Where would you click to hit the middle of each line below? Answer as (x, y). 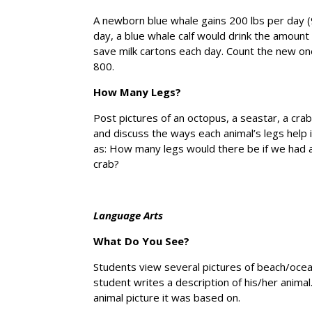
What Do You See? (142, 241)
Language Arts (128, 215)
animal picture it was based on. (167, 297)
